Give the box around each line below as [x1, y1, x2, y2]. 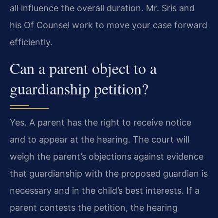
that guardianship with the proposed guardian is [10, 168, 208, 179]
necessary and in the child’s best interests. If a [10, 185, 200, 196]
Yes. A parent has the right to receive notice [10, 117, 191, 127]
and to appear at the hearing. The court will [10, 134, 189, 145]
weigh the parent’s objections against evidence [10, 151, 203, 162]
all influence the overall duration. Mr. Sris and [10, 3, 195, 14]
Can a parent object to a [10, 57, 157, 78]
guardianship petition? [10, 77, 148, 99]
